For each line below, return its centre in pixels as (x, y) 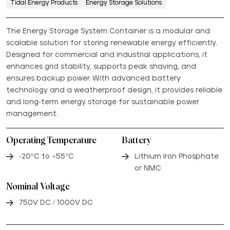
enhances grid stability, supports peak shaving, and (101, 66)
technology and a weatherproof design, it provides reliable (114, 90)
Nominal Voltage (38, 187)
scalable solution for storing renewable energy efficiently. (111, 43)
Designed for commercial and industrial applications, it (107, 55)
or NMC (148, 168)
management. (32, 114)
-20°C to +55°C (46, 156)
